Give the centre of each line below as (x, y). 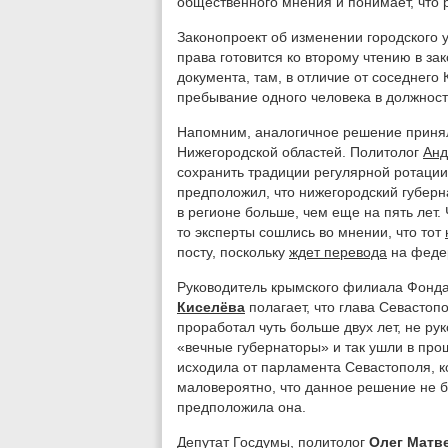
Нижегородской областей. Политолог (300, 152)
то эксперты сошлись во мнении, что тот (311, 232)
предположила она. (241, 407)
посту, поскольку (233, 252)
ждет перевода (338, 252)
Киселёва (211, 307)
